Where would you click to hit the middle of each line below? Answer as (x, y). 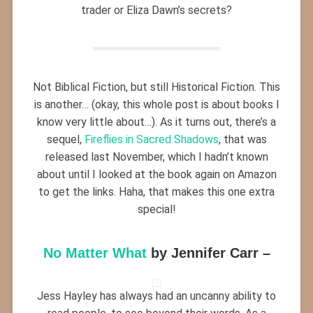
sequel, (65, 139)
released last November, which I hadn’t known (156, 156)
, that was (242, 139)
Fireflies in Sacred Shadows (151, 139)
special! (156, 209)
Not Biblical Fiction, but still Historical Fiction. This (156, 87)
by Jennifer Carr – (208, 253)
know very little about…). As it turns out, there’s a (156, 122)
